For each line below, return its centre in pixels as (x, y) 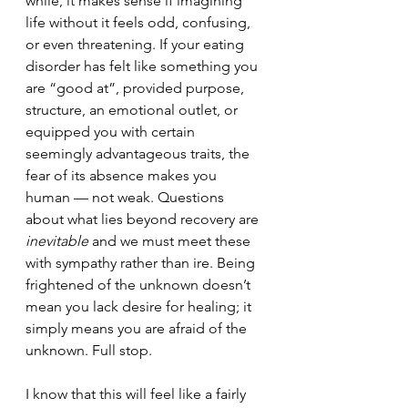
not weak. (123, 197)
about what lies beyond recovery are (144, 219)
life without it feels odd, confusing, (140, 22)
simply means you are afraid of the (138, 328)
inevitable (57, 241)
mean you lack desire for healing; (134, 306)
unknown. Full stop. (89, 350)
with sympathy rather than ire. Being (142, 263)
